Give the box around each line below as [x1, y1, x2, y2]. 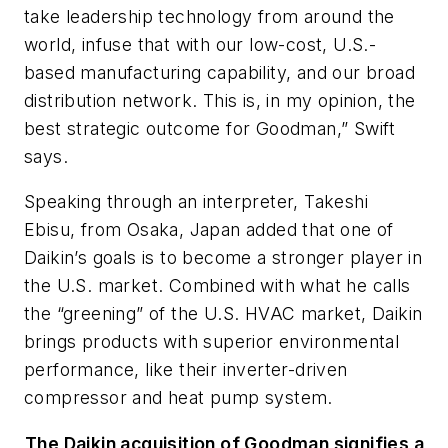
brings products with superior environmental [24, 331, 400, 353]
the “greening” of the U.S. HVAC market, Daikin [24, 303, 423, 325]
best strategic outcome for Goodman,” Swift [24, 117, 396, 139]
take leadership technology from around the [24, 5, 395, 27]
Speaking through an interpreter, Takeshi [24, 191, 368, 213]
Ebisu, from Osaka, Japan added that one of [24, 219, 394, 241]
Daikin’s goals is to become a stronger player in [24, 247, 423, 269]
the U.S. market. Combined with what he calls [24, 275, 411, 297]
